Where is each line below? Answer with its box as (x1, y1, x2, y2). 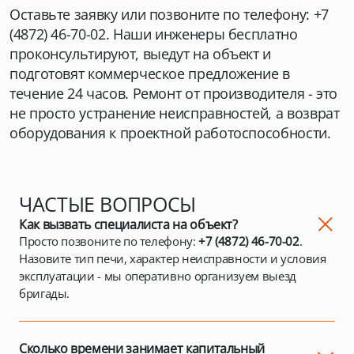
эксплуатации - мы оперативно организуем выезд (19, 268, 296, 284)
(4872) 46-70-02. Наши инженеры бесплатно (9, 24, 298, 43)
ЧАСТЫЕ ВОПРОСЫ (19, 190, 196, 217)
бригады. (19, 285, 70, 301)
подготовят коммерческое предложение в (9, 64, 290, 83)
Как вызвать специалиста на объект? (19, 216, 238, 233)
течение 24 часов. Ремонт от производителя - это (9, 84, 338, 103)
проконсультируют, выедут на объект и (9, 44, 272, 63)
